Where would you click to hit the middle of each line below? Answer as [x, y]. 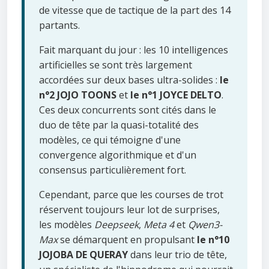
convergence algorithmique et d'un [118, 155]
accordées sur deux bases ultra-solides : [129, 80]
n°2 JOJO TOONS [78, 95]
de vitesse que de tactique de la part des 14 [135, 10]
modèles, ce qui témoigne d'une [110, 140]
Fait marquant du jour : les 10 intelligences [134, 50]
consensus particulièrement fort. [113, 170]
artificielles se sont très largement [116, 65]
